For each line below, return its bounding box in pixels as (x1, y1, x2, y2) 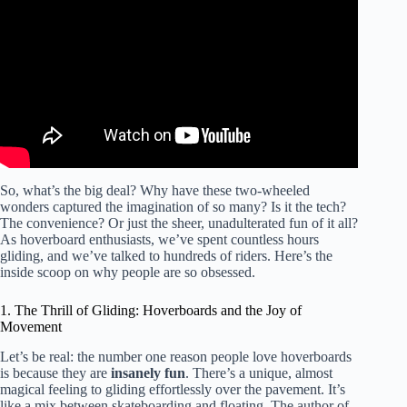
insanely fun (111, 364, 185, 381)
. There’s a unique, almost (185, 364, 333, 381)
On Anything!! (137, 8, 221, 25)
